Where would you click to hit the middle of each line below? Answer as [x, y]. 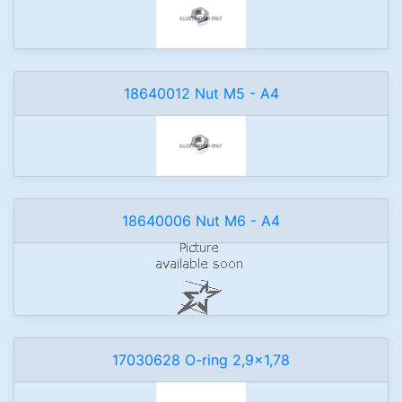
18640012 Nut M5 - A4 [201, 93]
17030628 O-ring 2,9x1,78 [201, 360]
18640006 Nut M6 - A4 [201, 221]
